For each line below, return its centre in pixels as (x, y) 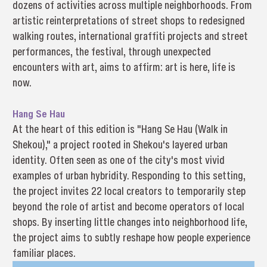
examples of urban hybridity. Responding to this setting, (129, 176)
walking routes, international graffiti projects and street (130, 36)
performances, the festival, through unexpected (111, 52)
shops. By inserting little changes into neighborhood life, (130, 222)
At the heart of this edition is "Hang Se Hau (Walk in (120, 129)
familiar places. (44, 253)
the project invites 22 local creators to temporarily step (129, 191)
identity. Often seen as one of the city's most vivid (118, 160)
